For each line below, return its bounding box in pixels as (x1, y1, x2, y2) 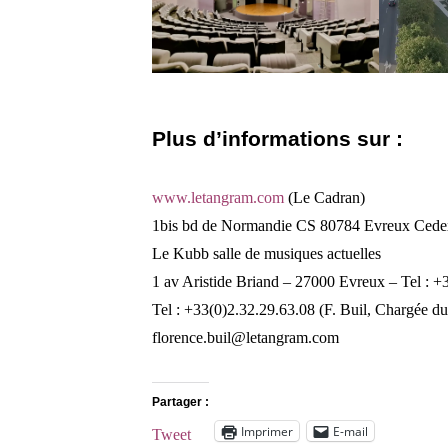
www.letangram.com (152, 189, 284, 206)
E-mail (333, 422, 368, 440)
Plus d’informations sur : (152, 127, 403, 150)
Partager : (152, 395, 209, 409)
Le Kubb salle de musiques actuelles (152, 245, 381, 262)
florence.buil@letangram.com (152, 329, 339, 346)
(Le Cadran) (284, 189, 365, 206)
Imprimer (241, 422, 293, 440)
